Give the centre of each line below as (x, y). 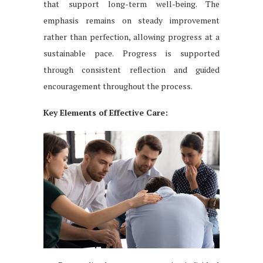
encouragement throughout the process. (118, 86)
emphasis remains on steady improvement (131, 20)
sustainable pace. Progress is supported (131, 53)
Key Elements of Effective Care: (106, 112)
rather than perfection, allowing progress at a (131, 36)
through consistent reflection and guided (131, 69)
